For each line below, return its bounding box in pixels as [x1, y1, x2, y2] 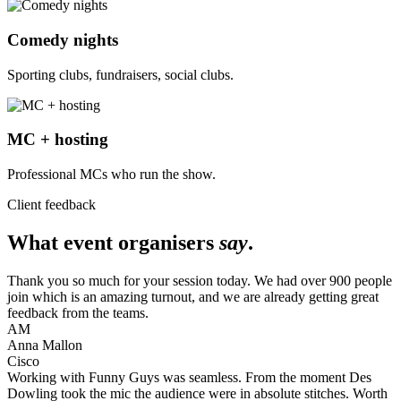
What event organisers [7, 230, 219, 254]
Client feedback [7, 197, 96, 212]
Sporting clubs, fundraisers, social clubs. [7, 66, 234, 82]
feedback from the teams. [7, 304, 149, 320]
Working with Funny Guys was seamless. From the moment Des [7, 369, 371, 385]
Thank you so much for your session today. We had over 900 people [7, 272, 392, 288]
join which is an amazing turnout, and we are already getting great [7, 288, 379, 304]
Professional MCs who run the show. [7, 166, 216, 182]
